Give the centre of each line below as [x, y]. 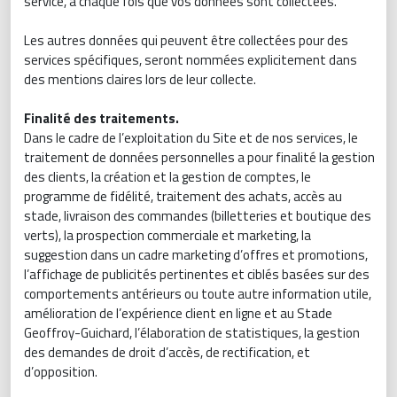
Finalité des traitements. [101, 118]
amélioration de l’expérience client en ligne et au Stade [178, 313]
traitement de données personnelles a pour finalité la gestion [199, 157]
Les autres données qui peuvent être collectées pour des [186, 40]
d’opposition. [61, 372]
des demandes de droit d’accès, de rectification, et [167, 352]
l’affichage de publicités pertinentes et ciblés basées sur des [197, 274]
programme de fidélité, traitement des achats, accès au [183, 196]
